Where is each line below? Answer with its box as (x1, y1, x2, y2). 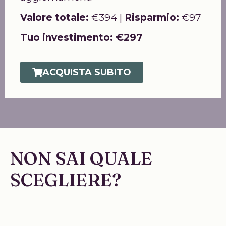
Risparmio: (125, 12, 179, 23)
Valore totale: (20, 12, 89, 23)
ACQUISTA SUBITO (42, 67, 131, 78)
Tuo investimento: (20, 32, 113, 43)
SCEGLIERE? (10, 169, 121, 191)
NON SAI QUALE (10, 148, 152, 169)
